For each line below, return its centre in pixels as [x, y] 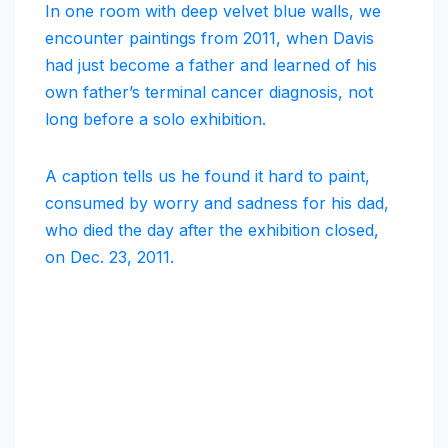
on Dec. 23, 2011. [109, 257]
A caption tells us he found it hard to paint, [207, 176]
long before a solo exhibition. [155, 119]
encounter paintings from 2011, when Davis [209, 38]
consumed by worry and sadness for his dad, [217, 203]
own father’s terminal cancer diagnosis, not [209, 92]
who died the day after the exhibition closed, [212, 230]
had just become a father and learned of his [211, 65]
